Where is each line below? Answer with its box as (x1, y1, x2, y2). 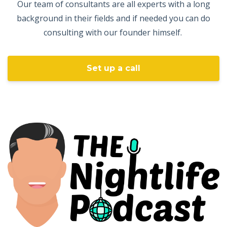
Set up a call (87, 63, 140, 73)
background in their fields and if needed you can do (17, 13, 210, 24)
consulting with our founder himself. (43, 27, 184, 39)
